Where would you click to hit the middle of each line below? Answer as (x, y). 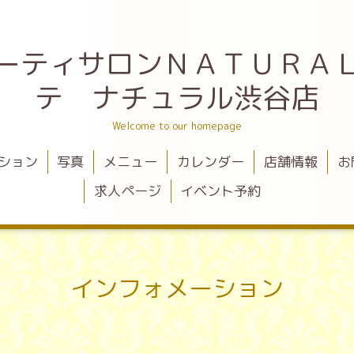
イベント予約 (221, 190)
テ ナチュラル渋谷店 (177, 98)
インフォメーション (177, 288)
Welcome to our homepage (177, 126)
